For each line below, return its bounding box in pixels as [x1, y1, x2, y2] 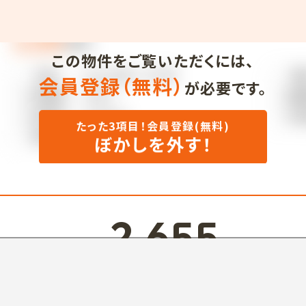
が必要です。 [184, 76, 268, 98]
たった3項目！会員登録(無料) [76, 117, 230, 135]
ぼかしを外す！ [94, 131, 212, 157]
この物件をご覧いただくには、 [51, 48, 255, 71]
